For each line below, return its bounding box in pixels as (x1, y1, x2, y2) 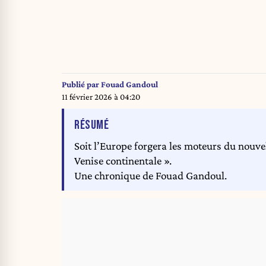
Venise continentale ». (74, 154, 172, 167)
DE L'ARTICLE (108, 116, 162, 132)
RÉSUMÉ (74, 117, 109, 132)
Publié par (62, 80, 101, 90)
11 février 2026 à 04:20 (62, 92, 140, 102)
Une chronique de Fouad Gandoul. (74, 169, 227, 182)
